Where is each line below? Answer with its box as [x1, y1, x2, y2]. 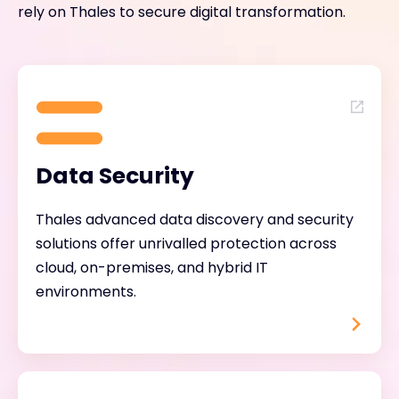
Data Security [36, 159, 194, 191]
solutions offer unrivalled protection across [36, 232, 337, 254]
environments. [36, 281, 136, 302]
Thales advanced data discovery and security [36, 208, 354, 230]
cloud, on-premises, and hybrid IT [36, 256, 268, 278]
